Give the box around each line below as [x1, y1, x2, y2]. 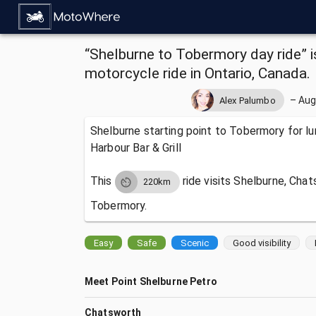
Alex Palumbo [219, 95, 276, 106]
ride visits [179, 174, 234, 188]
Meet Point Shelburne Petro [85, 276, 217, 287]
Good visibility [233, 237, 291, 248]
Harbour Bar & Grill [90, 141, 181, 154]
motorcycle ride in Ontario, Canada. [85, 65, 310, 82]
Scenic [181, 237, 209, 248]
